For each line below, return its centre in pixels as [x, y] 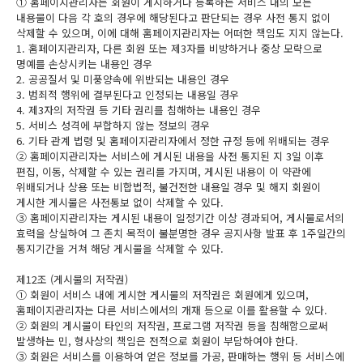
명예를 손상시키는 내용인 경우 [84, 64]
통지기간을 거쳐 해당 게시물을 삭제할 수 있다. [120, 248]
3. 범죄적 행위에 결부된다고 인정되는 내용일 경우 [128, 94]
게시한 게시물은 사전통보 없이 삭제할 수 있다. [120, 202]
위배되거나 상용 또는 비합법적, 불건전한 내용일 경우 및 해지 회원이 [169, 187]
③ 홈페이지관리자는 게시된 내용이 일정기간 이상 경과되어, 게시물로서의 [180, 218]
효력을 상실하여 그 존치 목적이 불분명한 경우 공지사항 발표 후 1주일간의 [181, 233]
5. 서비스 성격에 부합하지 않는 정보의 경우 [113, 125]
